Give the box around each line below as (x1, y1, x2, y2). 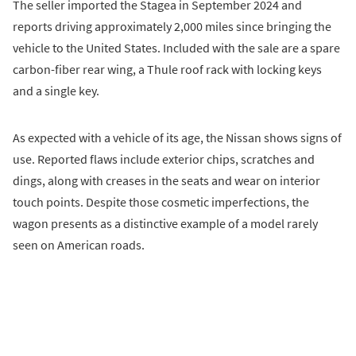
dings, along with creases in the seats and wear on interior (13, 172, 320, 189)
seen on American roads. (13, 237, 145, 253)
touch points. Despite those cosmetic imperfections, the (13, 194, 309, 211)
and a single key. (13, 83, 99, 99)
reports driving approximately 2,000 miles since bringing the (13, 18, 331, 35)
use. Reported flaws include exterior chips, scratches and (13, 151, 315, 168)
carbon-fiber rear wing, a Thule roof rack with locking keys (13, 61, 322, 78)
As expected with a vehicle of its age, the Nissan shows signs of (13, 130, 342, 146)
